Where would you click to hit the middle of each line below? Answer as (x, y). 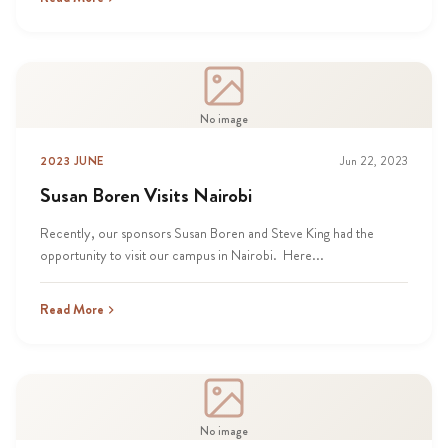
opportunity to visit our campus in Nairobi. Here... (182, 255)
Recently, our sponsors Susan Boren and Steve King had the (207, 233)
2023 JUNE (72, 161)
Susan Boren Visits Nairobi (146, 195)
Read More (72, 309)
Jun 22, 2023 (374, 161)
